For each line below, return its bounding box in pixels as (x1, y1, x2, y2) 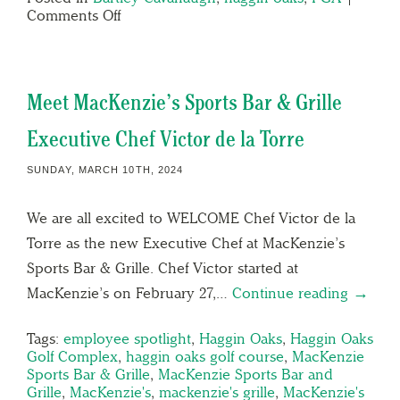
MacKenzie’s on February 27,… (27, 283, 232, 302)
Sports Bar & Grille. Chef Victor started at (27, 258, 298, 277)
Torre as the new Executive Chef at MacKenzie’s (27, 233, 345, 252)
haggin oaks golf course (126, 346, 284, 365)
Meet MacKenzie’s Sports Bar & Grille (27, 88, 342, 115)
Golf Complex (27, 346, 118, 365)
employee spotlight (63, 329, 191, 347)
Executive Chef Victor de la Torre (27, 125, 304, 152)
